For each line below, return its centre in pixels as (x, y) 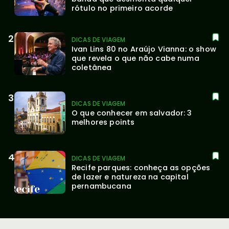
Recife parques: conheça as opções (141, 167)
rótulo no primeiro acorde (122, 8)
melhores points (103, 122)
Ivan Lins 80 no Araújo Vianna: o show (144, 49)
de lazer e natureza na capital (130, 177)
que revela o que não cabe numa (135, 58)
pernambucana (101, 186)
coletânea (92, 67)
